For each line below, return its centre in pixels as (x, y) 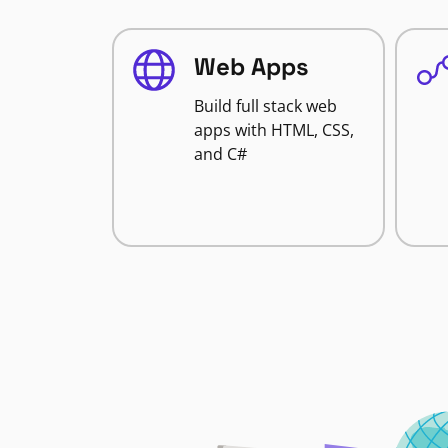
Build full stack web (265, 106)
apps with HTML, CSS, (274, 130)
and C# (220, 154)
